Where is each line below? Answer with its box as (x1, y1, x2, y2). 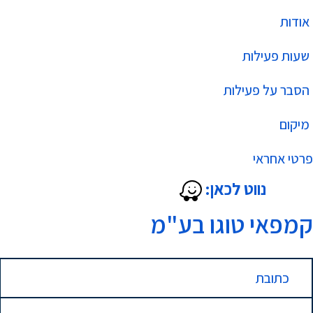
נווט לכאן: (205, 177, 266, 200)
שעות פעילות (242, 47, 310, 65)
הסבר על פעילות (224, 81, 310, 99)
